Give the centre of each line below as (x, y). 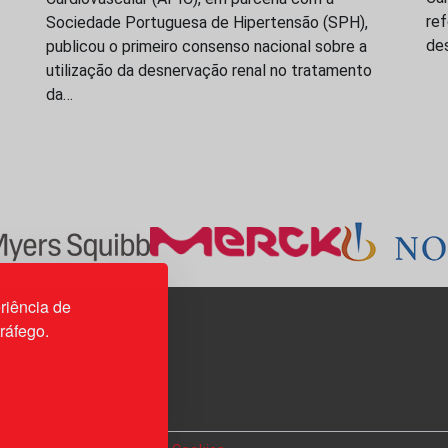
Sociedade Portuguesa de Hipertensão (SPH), (207, 23)
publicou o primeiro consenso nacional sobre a (206, 47)
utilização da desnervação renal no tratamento (209, 71)
